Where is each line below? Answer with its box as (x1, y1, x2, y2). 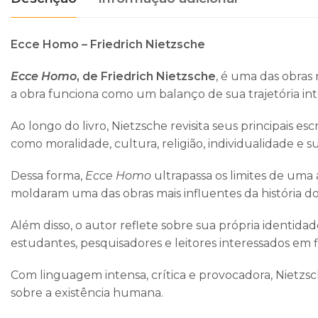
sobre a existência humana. (11, 286, 163, 300)
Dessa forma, (11, 169, 85, 183)
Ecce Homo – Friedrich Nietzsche (11, 38, 205, 52)
